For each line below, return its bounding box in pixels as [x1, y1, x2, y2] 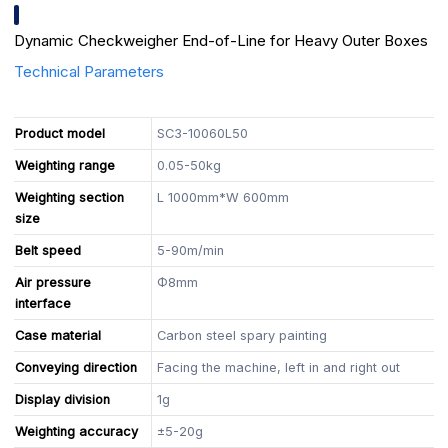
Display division [15, 391, 111, 407]
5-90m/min [157, 242, 225, 258]
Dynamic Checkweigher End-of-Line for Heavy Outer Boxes [14, 31, 433, 51]
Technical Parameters [14, 62, 165, 82]
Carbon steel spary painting [157, 327, 328, 343]
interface [15, 295, 72, 311]
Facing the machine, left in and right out [157, 359, 401, 375]
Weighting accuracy [15, 423, 139, 439]
